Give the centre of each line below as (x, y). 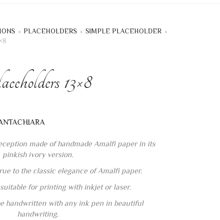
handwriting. (38, 214)
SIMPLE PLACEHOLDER (124, 31)
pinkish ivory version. (38, 155)
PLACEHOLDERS (50, 31)
